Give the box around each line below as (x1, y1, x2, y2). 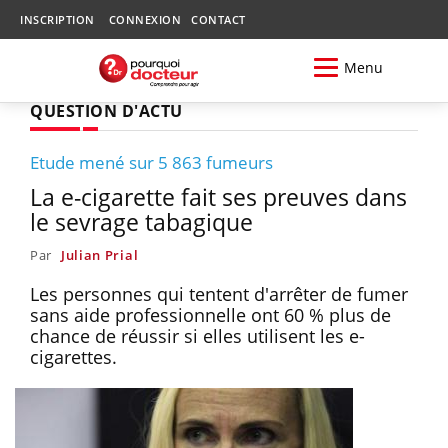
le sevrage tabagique (30, 205, 253, 238)
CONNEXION (108, 12, 181, 27)
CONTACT (191, 12, 246, 27)
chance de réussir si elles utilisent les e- (30, 323, 365, 348)
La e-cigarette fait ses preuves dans (30, 180, 407, 213)
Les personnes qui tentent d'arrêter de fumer (30, 281, 408, 306)
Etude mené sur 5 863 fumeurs (30, 150, 273, 174)
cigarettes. (30, 344, 122, 369)
